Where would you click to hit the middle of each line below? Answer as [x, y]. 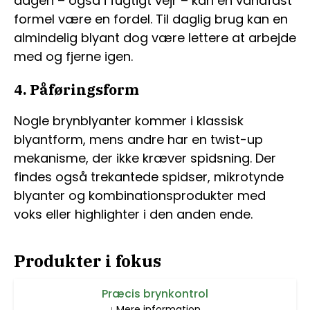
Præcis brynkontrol [155, 294]
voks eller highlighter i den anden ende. [133, 215]
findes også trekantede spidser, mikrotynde [149, 177]
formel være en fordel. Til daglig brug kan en [151, 19]
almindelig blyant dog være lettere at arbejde [155, 38]
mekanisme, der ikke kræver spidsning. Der [145, 158]
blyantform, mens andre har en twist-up [138, 140]
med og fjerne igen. [73, 57]
